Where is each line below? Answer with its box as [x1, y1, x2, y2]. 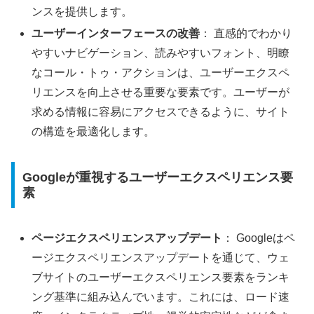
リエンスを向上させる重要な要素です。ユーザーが [32, 86, 290, 99]
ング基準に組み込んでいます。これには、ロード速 [32, 290, 290, 303]
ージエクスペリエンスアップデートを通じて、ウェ [32, 251, 290, 264]
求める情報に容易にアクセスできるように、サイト [32, 106, 290, 118]
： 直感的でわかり [200, 27, 293, 40]
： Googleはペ [222, 231, 296, 244]
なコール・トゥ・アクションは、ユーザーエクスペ [32, 67, 290, 79]
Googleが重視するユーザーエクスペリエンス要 [22, 170, 293, 185]
